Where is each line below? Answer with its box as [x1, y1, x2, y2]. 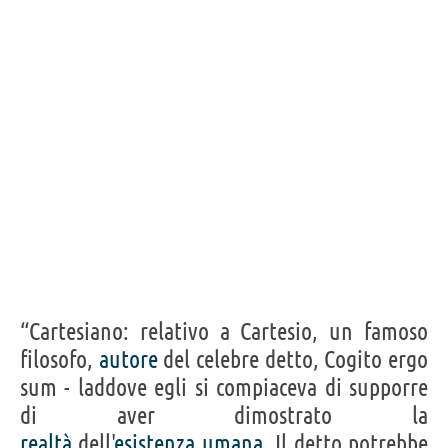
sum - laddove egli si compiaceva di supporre [20, 374, 428, 402]
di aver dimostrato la [20, 402, 428, 430]
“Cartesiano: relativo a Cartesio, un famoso [20, 318, 428, 346]
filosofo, [20, 346, 99, 374]
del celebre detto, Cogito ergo [157, 346, 429, 374]
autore [98, 346, 158, 374]
